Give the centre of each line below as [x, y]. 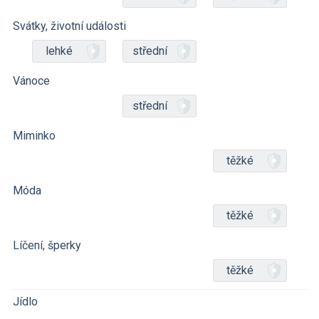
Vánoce [31, 81]
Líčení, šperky [47, 245]
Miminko [34, 136]
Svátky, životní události [69, 26]
